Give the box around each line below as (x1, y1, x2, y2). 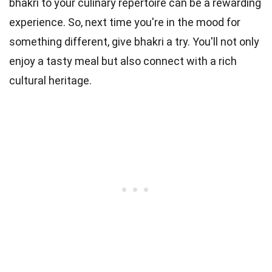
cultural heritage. (9, 73, 92, 87)
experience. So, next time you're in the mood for (9, 15, 240, 29)
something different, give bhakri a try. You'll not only (9, 35, 259, 48)
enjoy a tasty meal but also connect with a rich (9, 54, 237, 67)
